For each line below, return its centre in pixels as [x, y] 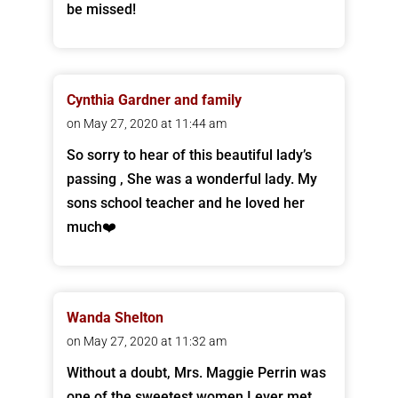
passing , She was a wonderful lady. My [191, 179]
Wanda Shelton [115, 318]
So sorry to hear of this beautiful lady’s [189, 155]
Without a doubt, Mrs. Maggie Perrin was [196, 373]
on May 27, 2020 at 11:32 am [146, 342]
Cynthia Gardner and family [154, 100]
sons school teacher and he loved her [185, 203]
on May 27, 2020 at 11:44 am [146, 124]
